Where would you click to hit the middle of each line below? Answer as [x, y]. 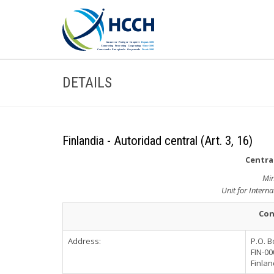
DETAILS [87, 83]
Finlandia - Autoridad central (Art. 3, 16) [157, 141]
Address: [84, 241]
